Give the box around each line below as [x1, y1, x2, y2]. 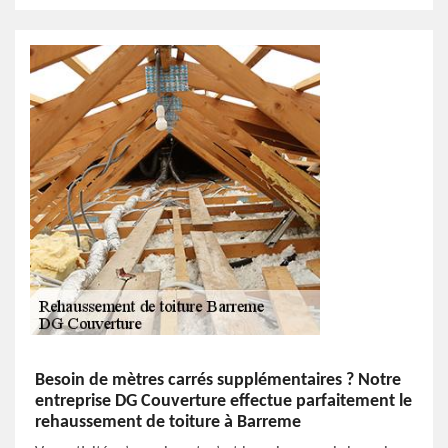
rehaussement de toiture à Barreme [35, 413, 301, 432]
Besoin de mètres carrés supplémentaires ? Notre [35, 371, 401, 390]
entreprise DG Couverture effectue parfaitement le [35, 392, 412, 411]
